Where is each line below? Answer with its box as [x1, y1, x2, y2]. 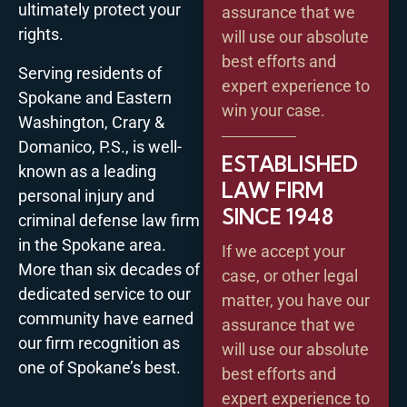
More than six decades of [18, 259, 200, 279]
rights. [18, 24, 64, 44]
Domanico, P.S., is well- [18, 136, 182, 156]
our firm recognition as [18, 333, 180, 352]
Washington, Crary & [18, 112, 164, 132]
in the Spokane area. [18, 234, 166, 254]
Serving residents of [18, 63, 162, 83]
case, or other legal [222, 265, 358, 285]
